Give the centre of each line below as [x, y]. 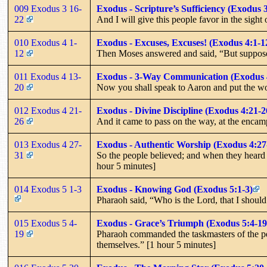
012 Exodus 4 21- [48, 110]
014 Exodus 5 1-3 [49, 189]
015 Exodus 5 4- [46, 223]
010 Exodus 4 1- [46, 42]
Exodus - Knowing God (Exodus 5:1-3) [175, 189]
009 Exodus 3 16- [48, 8]
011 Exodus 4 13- [48, 76]
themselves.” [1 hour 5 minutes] [156, 244]
